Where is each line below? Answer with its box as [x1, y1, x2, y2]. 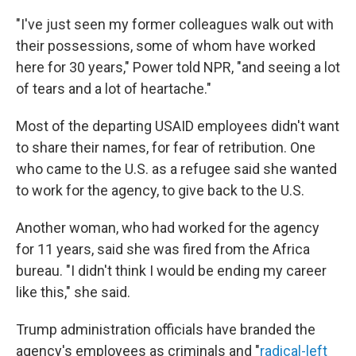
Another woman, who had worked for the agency [16, 219, 319, 236]
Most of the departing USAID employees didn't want [16, 118, 339, 134]
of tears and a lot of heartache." [16, 80, 211, 97]
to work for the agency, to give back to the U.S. [16, 182, 304, 199]
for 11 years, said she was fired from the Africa [16, 241, 310, 257]
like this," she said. [16, 284, 130, 300]
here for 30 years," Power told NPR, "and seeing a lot [16, 59, 340, 75]
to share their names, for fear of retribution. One [16, 139, 315, 156]
